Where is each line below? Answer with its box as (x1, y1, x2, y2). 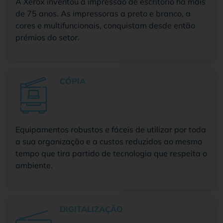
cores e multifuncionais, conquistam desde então (15, 20, 195, 30)
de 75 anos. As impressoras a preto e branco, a (15, 8, 191, 18)
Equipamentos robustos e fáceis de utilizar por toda (15, 124, 206, 134)
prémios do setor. (15, 32, 80, 42)
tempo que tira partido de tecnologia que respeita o (15, 148, 207, 158)
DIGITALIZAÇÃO (60, 204, 123, 214)
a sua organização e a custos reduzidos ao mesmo (15, 136, 202, 146)
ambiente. (15, 160, 53, 170)
